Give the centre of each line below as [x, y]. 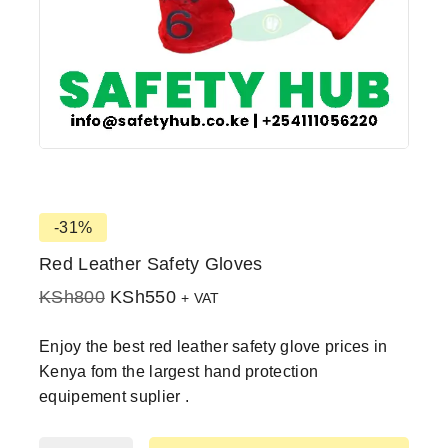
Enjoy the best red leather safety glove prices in [213, 346]
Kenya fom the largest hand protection [179, 371]
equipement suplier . [114, 396]
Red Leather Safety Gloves [151, 264]
